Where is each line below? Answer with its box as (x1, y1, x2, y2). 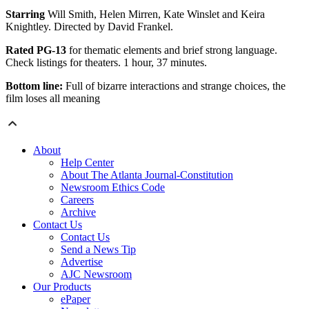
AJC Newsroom (61, 268, 132, 281)
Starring (6, 8, 45, 21)
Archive (61, 206, 96, 219)
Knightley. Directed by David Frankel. (6, 21, 173, 33)
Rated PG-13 (6, 44, 66, 57)
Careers (61, 194, 94, 206)
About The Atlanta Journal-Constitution (61, 169, 233, 181)
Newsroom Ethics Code (61, 181, 165, 194)
